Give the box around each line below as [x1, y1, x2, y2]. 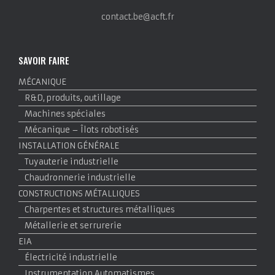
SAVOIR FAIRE [18, 53, 69, 68]
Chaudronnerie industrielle [25, 172, 136, 184]
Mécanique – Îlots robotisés [25, 125, 139, 136]
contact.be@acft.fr [101, 12, 174, 23]
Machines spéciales [25, 109, 106, 120]
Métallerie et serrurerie [25, 220, 122, 231]
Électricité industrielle [25, 252, 117, 263]
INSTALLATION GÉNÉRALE [18, 141, 119, 152]
